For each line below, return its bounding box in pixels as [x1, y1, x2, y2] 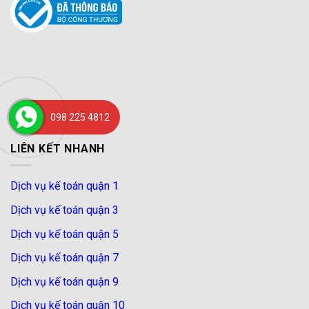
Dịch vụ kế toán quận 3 [10, 203, 119, 217]
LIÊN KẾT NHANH [10, 141, 106, 155]
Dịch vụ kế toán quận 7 [10, 251, 119, 265]
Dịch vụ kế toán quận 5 [10, 227, 119, 241]
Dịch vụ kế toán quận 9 [10, 275, 119, 288]
